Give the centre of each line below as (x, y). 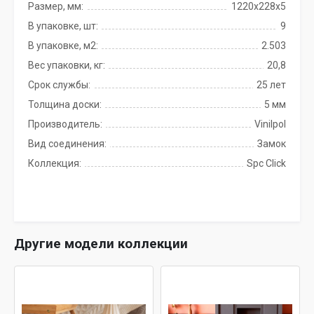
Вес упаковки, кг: (67, 65)
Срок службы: (59, 85)
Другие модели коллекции (101, 244)
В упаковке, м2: (63, 46)
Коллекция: (55, 163)
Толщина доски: (65, 104)
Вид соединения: (67, 144)
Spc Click (266, 163)
